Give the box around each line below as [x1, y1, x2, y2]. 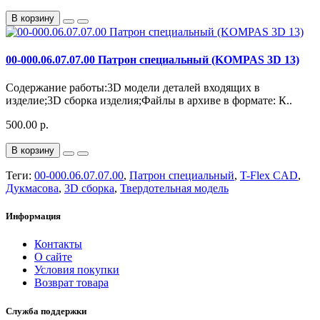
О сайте [34, 251, 72, 264]
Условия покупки [34, 264, 119, 276]
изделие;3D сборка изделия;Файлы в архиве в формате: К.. [6, 94, 292, 107]
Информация [6, 211, 61, 222]
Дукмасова [6, 182, 59, 195]
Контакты [34, 238, 82, 251]
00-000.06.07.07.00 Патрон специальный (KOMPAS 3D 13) [6, 53, 299, 66]
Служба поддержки [6, 305, 86, 316]
